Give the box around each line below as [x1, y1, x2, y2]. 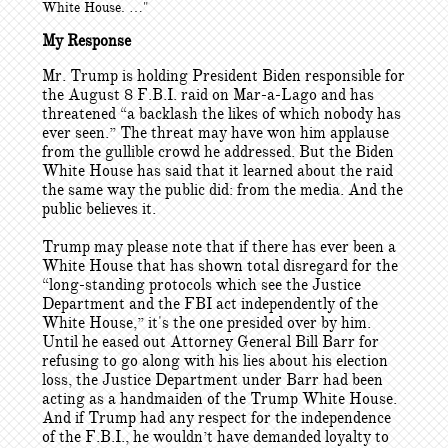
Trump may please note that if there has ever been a [42, 237, 396, 257]
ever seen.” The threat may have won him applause [42, 123, 389, 143]
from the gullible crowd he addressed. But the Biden [42, 142, 394, 162]
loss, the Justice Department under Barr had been [42, 370, 383, 390]
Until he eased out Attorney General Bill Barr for [42, 332, 379, 352]
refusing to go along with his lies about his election [42, 351, 388, 371]
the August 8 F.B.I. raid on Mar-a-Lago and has [42, 85, 374, 105]
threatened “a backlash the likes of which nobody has [42, 104, 401, 124]
